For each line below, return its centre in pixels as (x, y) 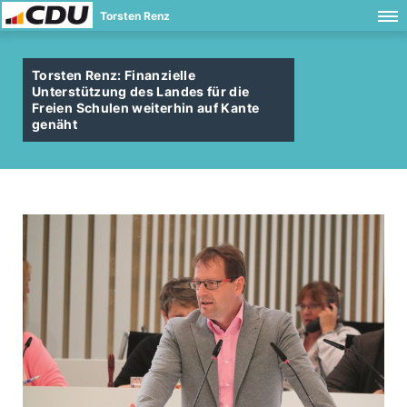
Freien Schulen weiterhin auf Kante (146, 108)
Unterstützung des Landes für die (141, 91)
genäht (55, 124)
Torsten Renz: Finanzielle (114, 75)
